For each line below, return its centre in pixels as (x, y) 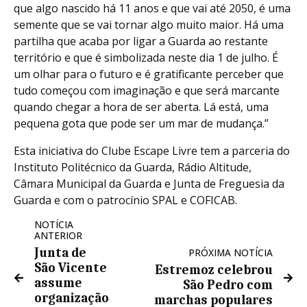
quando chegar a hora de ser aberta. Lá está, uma (141, 107)
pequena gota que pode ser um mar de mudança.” (141, 124)
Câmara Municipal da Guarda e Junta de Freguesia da (149, 184)
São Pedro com (228, 285)
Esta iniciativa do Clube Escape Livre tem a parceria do (152, 151)
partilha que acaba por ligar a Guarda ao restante (141, 41)
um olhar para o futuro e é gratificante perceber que (149, 74)
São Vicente (71, 268)
